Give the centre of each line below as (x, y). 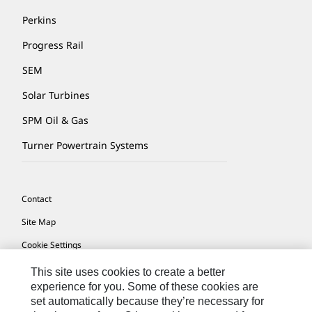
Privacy (36, 290)
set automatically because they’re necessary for (148, 301)
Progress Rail (53, 45)
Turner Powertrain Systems (85, 145)
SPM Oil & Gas (55, 120)
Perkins (39, 19)
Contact (37, 198)
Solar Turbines (56, 95)
